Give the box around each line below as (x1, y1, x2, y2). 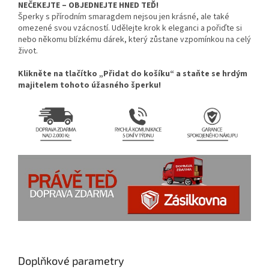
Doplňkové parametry (18, 253, 124, 267)
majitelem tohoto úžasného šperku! (18, 79, 161, 92)
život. (18, 45, 38, 58)
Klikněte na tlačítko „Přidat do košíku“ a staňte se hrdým (18, 68, 247, 80)
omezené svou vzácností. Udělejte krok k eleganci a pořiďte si (18, 22, 242, 35)
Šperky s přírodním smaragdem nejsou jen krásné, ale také (18, 11, 229, 23)
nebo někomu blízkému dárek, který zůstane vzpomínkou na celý (18, 34, 251, 46)
